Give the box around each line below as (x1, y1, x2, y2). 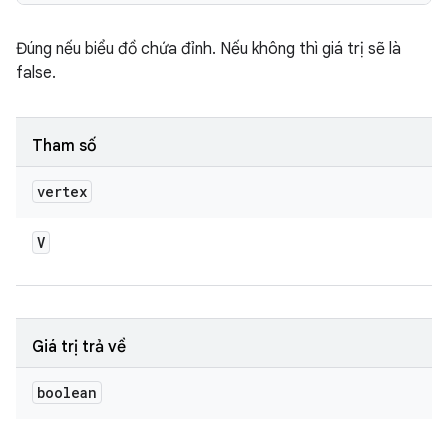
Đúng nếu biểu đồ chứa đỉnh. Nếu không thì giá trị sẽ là (16, 39, 401, 59)
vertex (37, 182, 87, 201)
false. (16, 63, 56, 83)
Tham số (32, 136, 97, 156)
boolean (37, 383, 97, 402)
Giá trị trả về (32, 337, 126, 357)
